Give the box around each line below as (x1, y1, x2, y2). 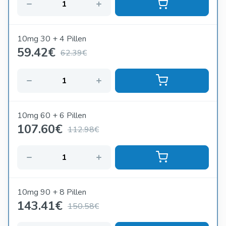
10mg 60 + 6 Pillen (17, 110, 86, 122)
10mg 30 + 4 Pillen (17, 33, 86, 45)
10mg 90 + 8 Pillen (17, 187, 86, 198)
